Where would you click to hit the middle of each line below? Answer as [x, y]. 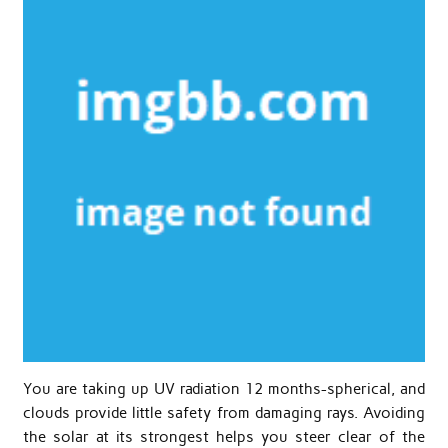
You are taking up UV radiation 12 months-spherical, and [224, 388]
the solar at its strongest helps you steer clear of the [224, 436]
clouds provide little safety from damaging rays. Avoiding [224, 412]
